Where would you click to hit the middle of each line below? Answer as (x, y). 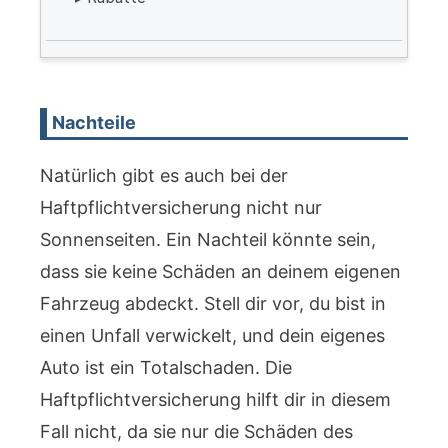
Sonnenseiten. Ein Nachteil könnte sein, (208, 239)
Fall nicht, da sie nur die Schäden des (196, 431)
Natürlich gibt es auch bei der (164, 175)
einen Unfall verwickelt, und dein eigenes (212, 335)
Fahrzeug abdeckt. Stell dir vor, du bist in (213, 303)
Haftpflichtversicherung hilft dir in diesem (215, 399)
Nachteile (94, 122)
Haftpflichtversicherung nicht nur (181, 207)
